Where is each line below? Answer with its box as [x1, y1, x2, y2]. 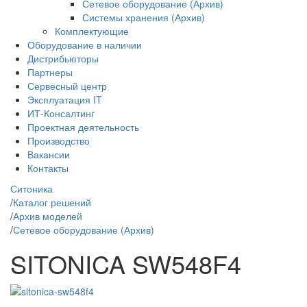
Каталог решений [13, 195, 91, 210]
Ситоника [10, 182, 53, 196]
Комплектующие [55, 24, 129, 38]
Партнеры [27, 65, 73, 79]
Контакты [27, 161, 69, 175]
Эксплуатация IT [27, 93, 102, 107]
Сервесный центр [27, 79, 107, 93]
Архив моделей [13, 209, 82, 223]
